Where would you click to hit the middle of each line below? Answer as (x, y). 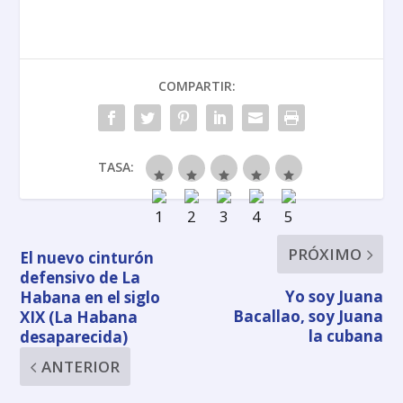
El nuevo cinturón (87, 258)
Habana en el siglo (90, 298)
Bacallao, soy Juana (308, 317)
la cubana (345, 336)
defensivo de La (81, 278)
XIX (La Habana (79, 318)
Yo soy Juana (334, 297)
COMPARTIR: (197, 86)
